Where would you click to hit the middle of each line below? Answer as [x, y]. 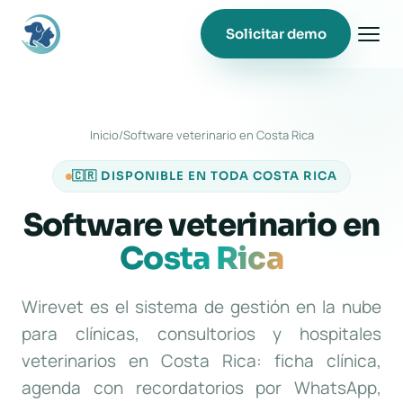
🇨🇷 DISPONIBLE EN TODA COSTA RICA [205, 176]
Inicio [104, 135]
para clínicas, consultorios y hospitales [201, 334]
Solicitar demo [276, 33]
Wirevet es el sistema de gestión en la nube [201, 307]
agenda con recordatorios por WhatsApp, [201, 388]
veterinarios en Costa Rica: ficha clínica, [201, 361]
